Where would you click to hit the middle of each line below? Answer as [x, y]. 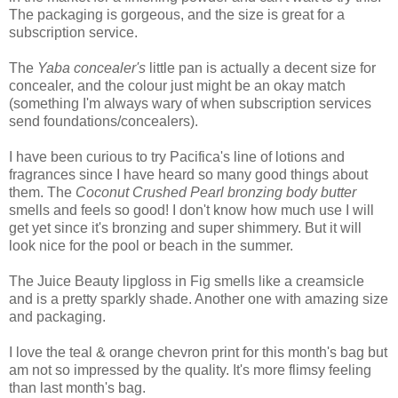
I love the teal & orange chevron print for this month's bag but [198, 352]
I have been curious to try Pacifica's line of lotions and [177, 156]
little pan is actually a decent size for [261, 68]
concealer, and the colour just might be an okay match [177, 85]
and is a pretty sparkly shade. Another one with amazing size [199, 298]
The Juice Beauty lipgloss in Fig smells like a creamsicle [187, 281]
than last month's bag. [77, 387]
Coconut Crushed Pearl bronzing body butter [216, 192]
